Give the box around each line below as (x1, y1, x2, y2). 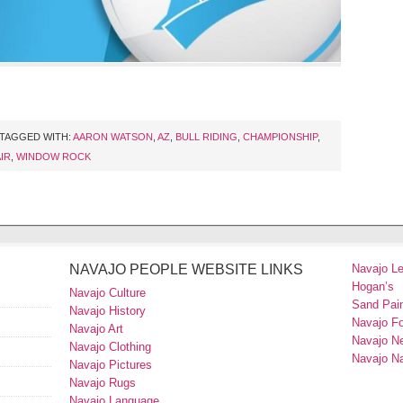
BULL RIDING (175, 131, 237, 143)
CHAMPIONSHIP (243, 131, 318, 143)
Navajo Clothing (69, 340, 155, 354)
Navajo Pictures (69, 358, 152, 372)
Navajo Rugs (69, 376, 136, 390)
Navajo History (69, 304, 146, 318)
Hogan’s (352, 280, 394, 294)
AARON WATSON (73, 131, 153, 143)
